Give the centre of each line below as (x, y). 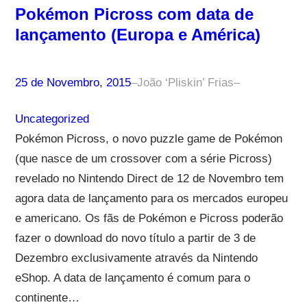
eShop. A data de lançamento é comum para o (132, 278)
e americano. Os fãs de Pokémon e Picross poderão (149, 218)
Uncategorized (52, 119)
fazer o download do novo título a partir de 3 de (135, 238)
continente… (47, 297)
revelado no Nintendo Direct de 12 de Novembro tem (149, 178)
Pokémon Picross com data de (134, 14)
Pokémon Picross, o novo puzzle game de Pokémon (148, 138)
